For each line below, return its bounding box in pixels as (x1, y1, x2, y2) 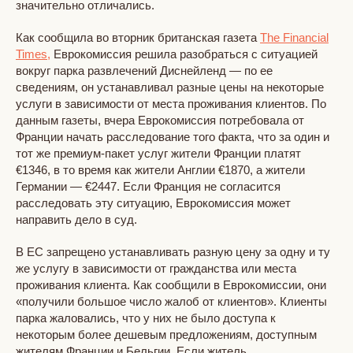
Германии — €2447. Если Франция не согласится (16, 179, 281, 193)
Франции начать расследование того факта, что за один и (16, 129, 329, 143)
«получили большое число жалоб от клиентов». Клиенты (16, 294, 327, 308)
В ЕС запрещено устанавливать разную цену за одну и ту (16, 244, 330, 258)
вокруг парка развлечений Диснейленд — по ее (16, 63, 273, 77)
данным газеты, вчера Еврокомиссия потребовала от (16, 113, 304, 127)
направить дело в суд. (16, 212, 137, 226)
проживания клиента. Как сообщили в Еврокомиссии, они (16, 277, 326, 292)
